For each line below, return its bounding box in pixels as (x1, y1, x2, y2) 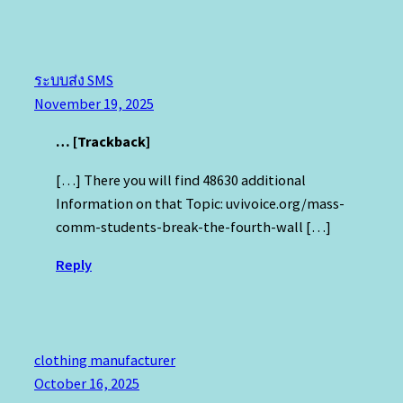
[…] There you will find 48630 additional (56, 170, 306, 189)
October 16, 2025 (34, 373, 139, 392)
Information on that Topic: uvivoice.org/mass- (56, 193, 345, 212)
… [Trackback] (56, 132, 150, 151)
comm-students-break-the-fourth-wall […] (56, 217, 331, 236)
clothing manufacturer (34, 350, 175, 369)
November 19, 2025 (34, 94, 154, 113)
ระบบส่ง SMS (34, 71, 113, 90)
